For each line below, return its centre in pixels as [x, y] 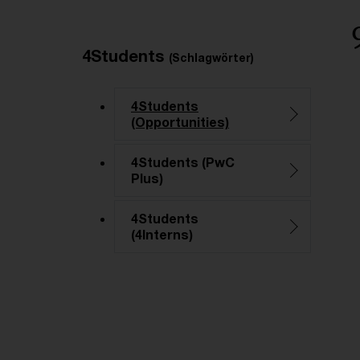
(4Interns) [162, 234]
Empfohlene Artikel [159, 41]
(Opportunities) [180, 122]
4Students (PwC [183, 162]
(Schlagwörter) [211, 57]
